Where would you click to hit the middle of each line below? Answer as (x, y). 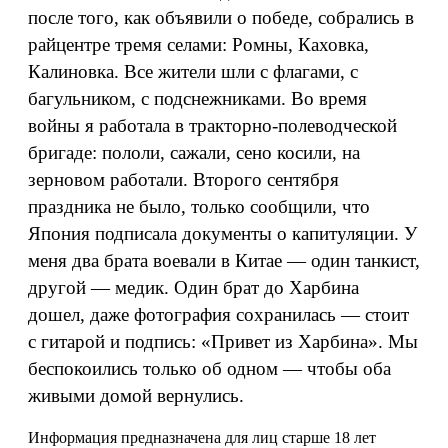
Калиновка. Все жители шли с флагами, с (193, 71)
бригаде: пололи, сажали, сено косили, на (194, 152)
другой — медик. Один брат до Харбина (193, 287)
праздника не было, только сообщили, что (199, 206)
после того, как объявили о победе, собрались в (221, 17)
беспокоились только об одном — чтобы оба (209, 368)
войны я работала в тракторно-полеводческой (212, 125)
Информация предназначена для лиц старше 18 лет (202, 437)
